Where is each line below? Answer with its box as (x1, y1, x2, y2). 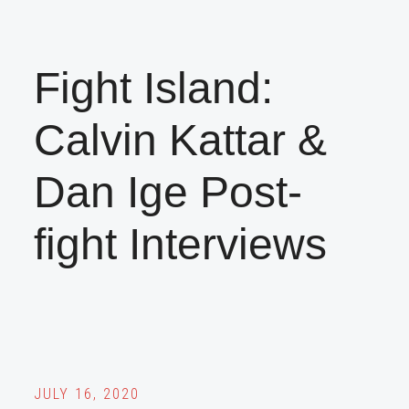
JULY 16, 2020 (34, 384, 141, 403)
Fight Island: (34, 63, 274, 112)
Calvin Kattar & (34, 115, 328, 164)
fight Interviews (34, 219, 328, 268)
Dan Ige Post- (34, 167, 303, 216)
